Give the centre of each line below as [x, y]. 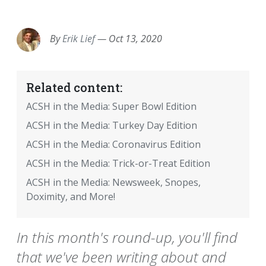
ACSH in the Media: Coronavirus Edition [113, 145]
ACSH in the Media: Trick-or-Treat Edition [118, 164]
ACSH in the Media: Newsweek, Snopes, [113, 183]
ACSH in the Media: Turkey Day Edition [112, 126]
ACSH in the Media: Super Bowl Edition [111, 107]
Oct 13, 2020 [135, 39]
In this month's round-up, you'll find [127, 237]
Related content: [74, 88]
